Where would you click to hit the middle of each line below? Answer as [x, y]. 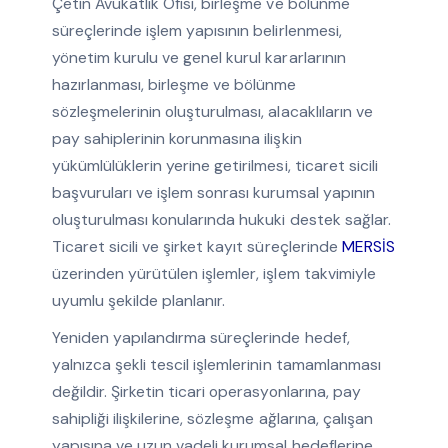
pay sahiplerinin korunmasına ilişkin [176, 139]
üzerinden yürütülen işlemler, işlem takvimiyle [213, 274]
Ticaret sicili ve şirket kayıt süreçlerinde [196, 247]
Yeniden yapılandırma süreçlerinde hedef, [200, 338]
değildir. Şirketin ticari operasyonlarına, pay [206, 392]
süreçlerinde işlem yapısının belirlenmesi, [196, 31]
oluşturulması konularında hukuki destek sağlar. [221, 220]
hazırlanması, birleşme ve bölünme [174, 85]
